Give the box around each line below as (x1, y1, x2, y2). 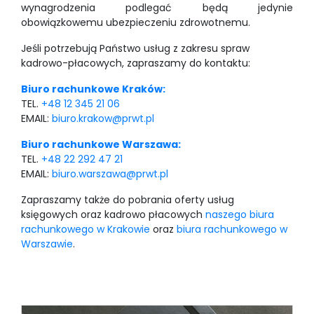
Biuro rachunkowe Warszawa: (21, 137, 181, 151)
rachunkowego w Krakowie (21, 222, 150, 236)
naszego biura (205, 207, 274, 221)
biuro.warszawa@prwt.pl (52, 167, 168, 181)
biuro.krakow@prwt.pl (52, 111, 154, 125)
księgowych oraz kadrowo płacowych (21, 207, 205, 221)
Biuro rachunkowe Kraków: (21, 82, 165, 96)
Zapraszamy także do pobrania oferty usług (21, 193, 234, 207)
